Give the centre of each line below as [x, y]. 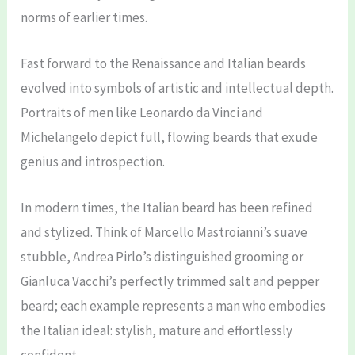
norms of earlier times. [84, 17]
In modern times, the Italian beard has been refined [167, 207]
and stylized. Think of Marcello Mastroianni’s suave [164, 232]
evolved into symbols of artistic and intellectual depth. [177, 88]
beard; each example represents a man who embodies [174, 305]
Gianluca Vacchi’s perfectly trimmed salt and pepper [170, 281]
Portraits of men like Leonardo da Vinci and [142, 112]
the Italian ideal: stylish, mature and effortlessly [157, 330]
